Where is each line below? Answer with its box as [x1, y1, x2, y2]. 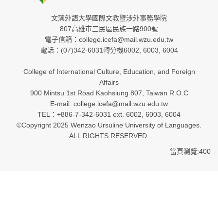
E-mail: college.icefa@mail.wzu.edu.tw [50, 99, 168, 108]
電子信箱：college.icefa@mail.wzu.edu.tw [45, 35, 173, 43]
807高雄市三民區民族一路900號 [60, 24, 158, 33]
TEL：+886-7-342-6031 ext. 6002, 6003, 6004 [37, 110, 181, 118]
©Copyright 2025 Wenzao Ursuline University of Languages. [17, 121, 201, 129]
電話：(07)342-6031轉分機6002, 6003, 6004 [40, 46, 178, 54]
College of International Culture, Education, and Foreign [23, 67, 195, 75]
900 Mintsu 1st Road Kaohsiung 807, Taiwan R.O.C [30, 89, 188, 97]
